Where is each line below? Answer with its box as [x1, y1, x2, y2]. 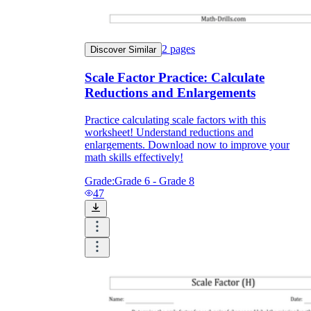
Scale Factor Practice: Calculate [85, 69, 264, 85]
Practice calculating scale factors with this [85, 113, 266, 126]
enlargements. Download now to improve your [85, 138, 289, 151]
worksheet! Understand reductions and [85, 126, 253, 138]
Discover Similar [90, 44, 156, 56]
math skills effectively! [85, 151, 183, 163]
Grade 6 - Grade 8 [115, 174, 194, 187]
